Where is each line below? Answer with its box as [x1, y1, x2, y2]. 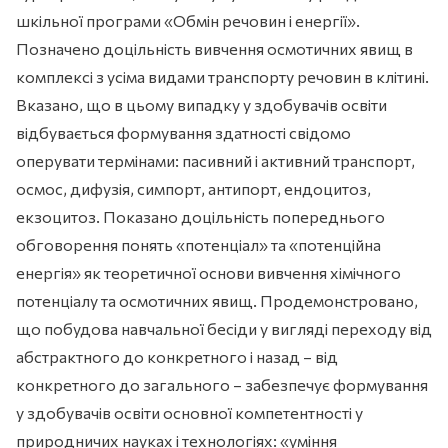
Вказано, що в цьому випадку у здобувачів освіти [16, 95, 387, 115]
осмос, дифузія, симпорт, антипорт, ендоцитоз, [16, 179, 371, 199]
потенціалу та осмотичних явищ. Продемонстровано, [16, 291, 418, 311]
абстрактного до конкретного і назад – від [16, 347, 338, 367]
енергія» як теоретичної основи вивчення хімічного [16, 263, 401, 283]
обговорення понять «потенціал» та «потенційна [16, 235, 381, 255]
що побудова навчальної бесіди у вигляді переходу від [16, 319, 432, 339]
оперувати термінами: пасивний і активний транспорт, [16, 151, 415, 171]
